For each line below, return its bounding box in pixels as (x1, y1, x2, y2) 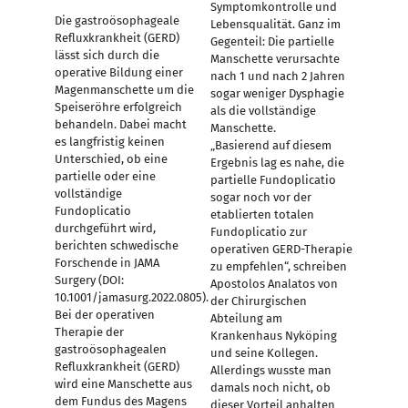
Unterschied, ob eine (55, 152, 168, 166)
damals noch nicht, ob (209, 381, 331, 394)
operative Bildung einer (55, 66, 183, 79)
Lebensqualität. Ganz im (209, 17, 341, 31)
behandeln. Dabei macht (55, 117, 187, 131)
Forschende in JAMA (55, 256, 159, 270)
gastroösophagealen (55, 342, 167, 356)
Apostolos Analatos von (209, 277, 338, 291)
